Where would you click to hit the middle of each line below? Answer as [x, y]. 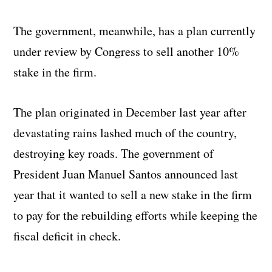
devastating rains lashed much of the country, [125, 132]
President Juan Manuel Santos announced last [126, 174]
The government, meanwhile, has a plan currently [135, 30]
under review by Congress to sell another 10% [127, 51]
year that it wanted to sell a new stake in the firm [133, 194]
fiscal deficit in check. [67, 236]
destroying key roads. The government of [114, 153]
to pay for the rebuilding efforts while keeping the [136, 215]
